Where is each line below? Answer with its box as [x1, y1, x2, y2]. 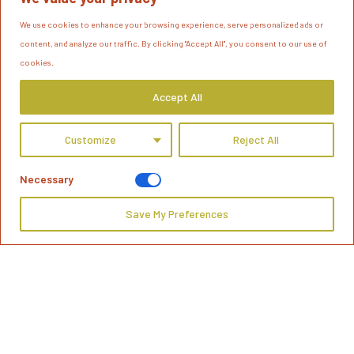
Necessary [20, 171, 73, 186]
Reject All [233, 132, 280, 146]
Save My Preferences [126, 206, 228, 220]
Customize [64, 132, 116, 146]
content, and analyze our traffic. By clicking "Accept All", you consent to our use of [20, 37, 327, 48]
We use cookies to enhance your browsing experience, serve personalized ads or [20, 18, 323, 29]
